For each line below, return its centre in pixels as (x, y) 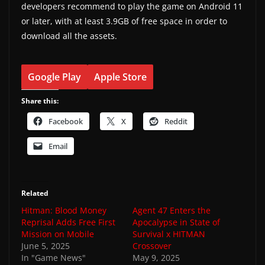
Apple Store (120, 77)
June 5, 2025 (46, 245)
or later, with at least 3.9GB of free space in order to (124, 21)
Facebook (66, 121)
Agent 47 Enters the (172, 210)
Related (35, 193)
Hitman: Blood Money (64, 210)
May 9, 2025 (156, 257)
